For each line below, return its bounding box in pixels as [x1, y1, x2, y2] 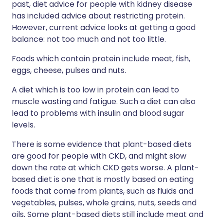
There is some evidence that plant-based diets [12, 139, 192, 150]
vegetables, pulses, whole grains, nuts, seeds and [12, 197, 197, 208]
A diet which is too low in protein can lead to [12, 84, 179, 95]
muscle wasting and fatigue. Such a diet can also [12, 96, 196, 107]
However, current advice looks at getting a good [12, 22, 196, 33]
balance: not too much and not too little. [12, 34, 166, 45]
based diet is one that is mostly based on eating [12, 174, 194, 185]
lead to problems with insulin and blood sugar [12, 108, 184, 119]
